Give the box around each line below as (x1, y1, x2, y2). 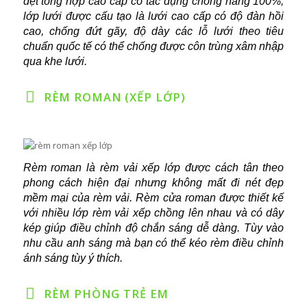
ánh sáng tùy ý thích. (23, 251, 123, 264)
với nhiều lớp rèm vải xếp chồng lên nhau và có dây (23, 206, 284, 219)
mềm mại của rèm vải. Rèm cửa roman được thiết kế (23, 191, 284, 204)
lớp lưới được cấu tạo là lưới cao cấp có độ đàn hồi (23, 10, 284, 22)
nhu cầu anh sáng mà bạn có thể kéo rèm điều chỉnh (23, 236, 284, 249)
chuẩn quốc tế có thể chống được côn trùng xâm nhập (23, 40, 284, 52)
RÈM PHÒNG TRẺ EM (43, 286, 169, 302)
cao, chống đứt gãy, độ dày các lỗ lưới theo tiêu (23, 25, 284, 37)
